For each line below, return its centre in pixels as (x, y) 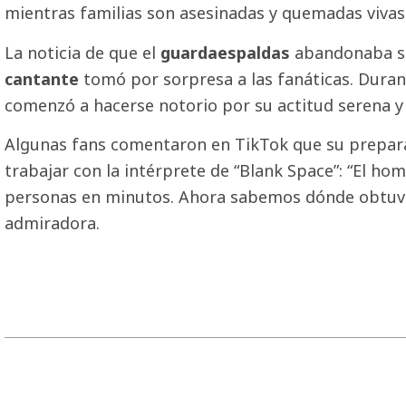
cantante (42, 78)
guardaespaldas (227, 52)
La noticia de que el (82, 52)
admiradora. (52, 223)
